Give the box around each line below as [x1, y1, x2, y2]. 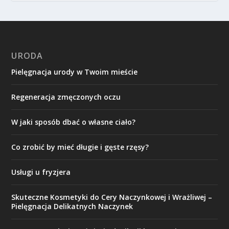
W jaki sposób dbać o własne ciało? [11, 117, 136, 127]
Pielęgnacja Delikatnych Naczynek [11, 201, 133, 212]
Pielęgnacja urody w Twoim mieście [11, 67, 138, 77]
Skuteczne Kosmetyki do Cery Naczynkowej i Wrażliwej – [11, 192, 213, 202]
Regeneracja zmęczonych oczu [11, 92, 121, 102]
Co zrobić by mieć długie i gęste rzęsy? [11, 142, 149, 152]
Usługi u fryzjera [11, 167, 71, 177]
